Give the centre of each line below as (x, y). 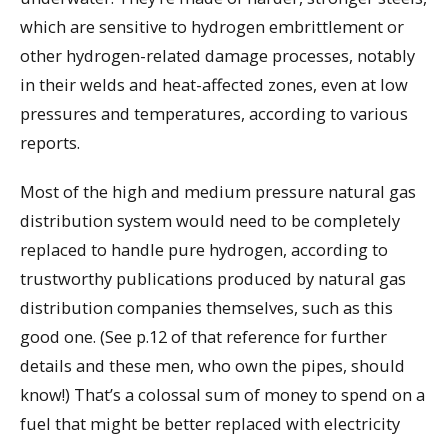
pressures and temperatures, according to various (214, 114)
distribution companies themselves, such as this (206, 308)
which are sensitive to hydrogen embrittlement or (212, 27)
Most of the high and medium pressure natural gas (218, 192)
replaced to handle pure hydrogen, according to (204, 250)
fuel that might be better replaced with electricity (210, 424)
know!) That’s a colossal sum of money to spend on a (222, 395)
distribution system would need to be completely (210, 221)
